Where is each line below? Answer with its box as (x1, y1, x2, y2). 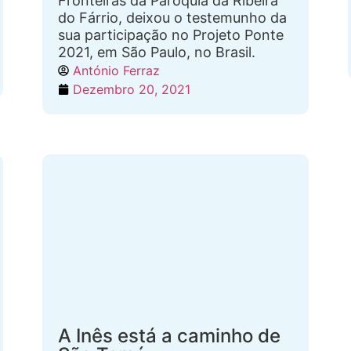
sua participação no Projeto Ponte (58, 27, 284, 43)
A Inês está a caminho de (58, 324, 280, 347)
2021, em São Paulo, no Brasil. (58, 44, 255, 60)
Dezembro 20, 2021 (73, 81, 190, 97)
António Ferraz (73, 63, 160, 78)
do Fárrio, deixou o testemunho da (58, 9, 287, 26)
